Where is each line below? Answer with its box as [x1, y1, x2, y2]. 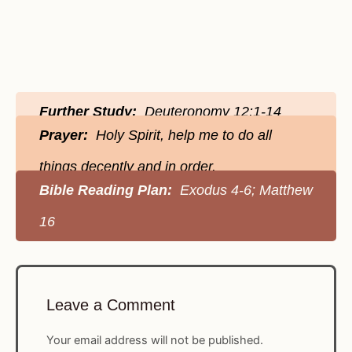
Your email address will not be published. [46, 332, 264, 347]
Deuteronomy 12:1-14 [145, 104, 281, 120]
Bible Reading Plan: [39, 182, 176, 199]
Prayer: [39, 127, 92, 144]
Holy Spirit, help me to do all [92, 127, 272, 144]
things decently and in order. [39, 159, 216, 175]
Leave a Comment [46, 296, 176, 314]
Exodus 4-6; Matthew [176, 182, 313, 199]
